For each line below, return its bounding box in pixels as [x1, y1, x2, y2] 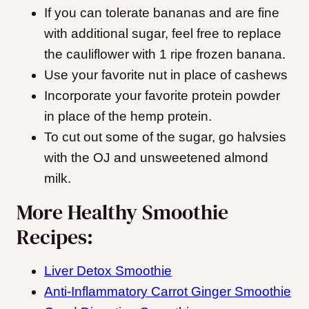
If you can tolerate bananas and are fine [44, 6, 279, 21]
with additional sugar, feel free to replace [44, 26, 281, 41]
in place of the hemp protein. [44, 109, 212, 124]
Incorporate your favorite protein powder [44, 88, 280, 103]
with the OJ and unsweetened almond [44, 150, 268, 166]
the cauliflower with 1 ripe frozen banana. [44, 47, 286, 62]
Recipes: [17, 223, 93, 252]
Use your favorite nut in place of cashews [44, 68, 288, 83]
